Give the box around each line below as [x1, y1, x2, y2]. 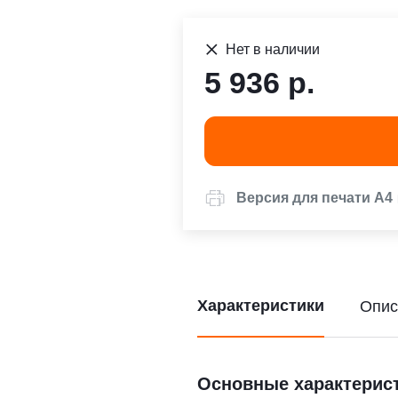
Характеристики [197, 297, 324, 314]
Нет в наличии [226, 42, 320, 57]
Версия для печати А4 [236, 190, 393, 205]
